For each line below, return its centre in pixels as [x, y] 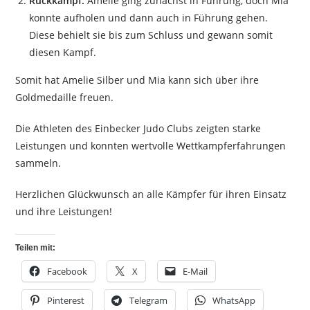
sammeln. [38, 163]
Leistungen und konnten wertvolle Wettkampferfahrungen [151, 146]
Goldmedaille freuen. [65, 98]
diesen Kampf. [63, 53]
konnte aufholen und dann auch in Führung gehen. [149, 18]
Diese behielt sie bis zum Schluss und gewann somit [151, 35]
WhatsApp [234, 301]
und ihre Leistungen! [64, 212]
